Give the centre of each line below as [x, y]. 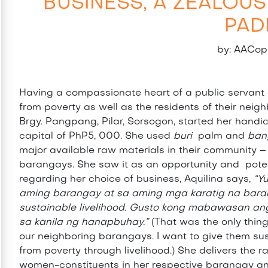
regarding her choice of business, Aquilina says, [137, 180]
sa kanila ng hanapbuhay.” [86, 223]
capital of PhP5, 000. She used [97, 137]
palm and [220, 137]
